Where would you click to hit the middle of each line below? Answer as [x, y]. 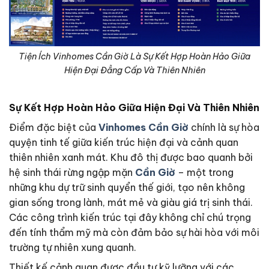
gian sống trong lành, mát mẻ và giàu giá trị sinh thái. [131, 202]
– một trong [204, 172]
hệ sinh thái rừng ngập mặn [72, 172]
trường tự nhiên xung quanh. [73, 247]
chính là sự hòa [224, 127]
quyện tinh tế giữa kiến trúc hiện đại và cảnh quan [124, 142]
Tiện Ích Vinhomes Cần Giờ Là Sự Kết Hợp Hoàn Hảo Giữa [134, 56]
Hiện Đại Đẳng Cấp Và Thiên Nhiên [134, 70]
